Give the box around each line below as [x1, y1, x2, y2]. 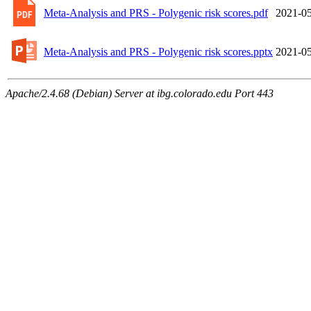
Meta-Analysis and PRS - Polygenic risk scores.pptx [44, 45, 273, 58]
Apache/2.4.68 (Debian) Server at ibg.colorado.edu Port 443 [6, 87, 274, 99]
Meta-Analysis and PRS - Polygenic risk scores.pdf [44, 6, 268, 19]
